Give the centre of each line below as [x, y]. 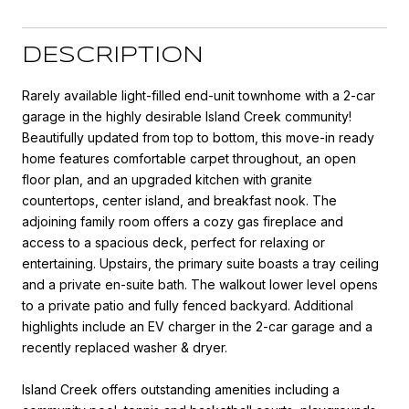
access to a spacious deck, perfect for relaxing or [173, 242]
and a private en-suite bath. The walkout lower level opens [200, 284]
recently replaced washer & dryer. [125, 347]
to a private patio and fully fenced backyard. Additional [188, 305]
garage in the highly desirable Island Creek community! [187, 116]
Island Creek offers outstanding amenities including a [181, 389]
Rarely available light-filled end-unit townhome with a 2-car [199, 95]
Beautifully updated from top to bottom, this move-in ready [198, 137]
